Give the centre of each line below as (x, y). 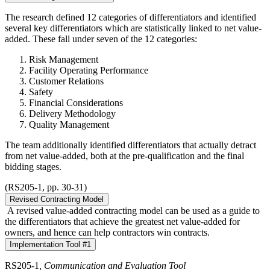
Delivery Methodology (72, 114)
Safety (41, 92)
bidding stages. (33, 167)
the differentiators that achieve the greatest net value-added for (122, 222)
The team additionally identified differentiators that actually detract (130, 145)
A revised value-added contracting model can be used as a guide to (132, 211)
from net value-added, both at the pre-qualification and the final (124, 156)
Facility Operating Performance (89, 71)
